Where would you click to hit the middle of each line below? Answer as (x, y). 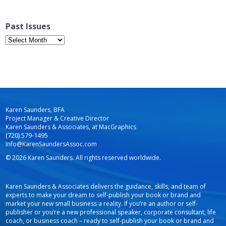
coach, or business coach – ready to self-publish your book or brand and (110, 221)
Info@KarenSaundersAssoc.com (51, 144)
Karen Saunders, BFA (35, 110)
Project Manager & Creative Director (58, 118)
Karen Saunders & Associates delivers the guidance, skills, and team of (106, 186)
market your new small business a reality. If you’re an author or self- (102, 204)
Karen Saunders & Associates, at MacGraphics (71, 127)
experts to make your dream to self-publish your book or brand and (103, 195)
